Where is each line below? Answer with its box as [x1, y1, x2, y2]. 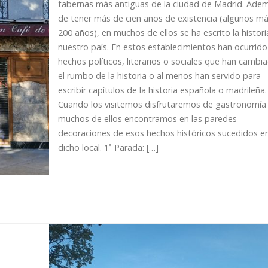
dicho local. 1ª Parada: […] [57, 141, 159, 153]
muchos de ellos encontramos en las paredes [57, 112, 237, 124]
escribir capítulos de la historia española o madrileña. [57, 84, 267, 96]
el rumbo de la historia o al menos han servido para [57, 69, 261, 81]
